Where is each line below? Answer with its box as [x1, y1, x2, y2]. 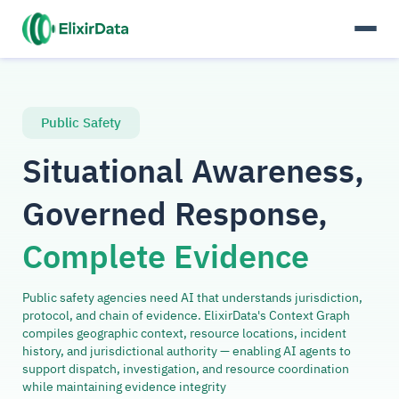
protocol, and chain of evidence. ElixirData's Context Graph [22, 307, 350, 324]
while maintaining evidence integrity [22, 379, 226, 395]
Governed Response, [22, 192, 328, 235]
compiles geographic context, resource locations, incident [22, 325, 346, 342]
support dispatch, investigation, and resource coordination [22, 361, 349, 378]
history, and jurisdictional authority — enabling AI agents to [22, 343, 351, 360]
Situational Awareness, [22, 150, 364, 192]
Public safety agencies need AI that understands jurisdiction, [22, 289, 362, 306]
